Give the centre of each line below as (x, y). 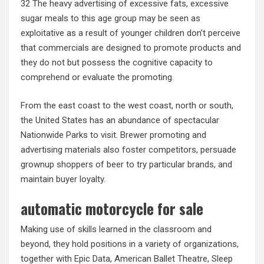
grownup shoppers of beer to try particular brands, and (126, 164)
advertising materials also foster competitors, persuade (128, 149)
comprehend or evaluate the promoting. (97, 77)
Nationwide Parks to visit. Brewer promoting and (113, 135)
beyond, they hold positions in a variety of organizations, (130, 244)
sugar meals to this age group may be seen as (110, 19)
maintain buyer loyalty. (63, 179)
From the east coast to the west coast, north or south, (127, 105)
